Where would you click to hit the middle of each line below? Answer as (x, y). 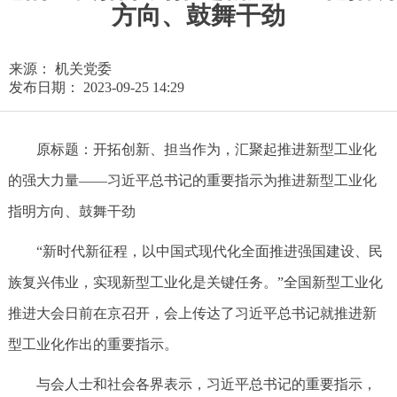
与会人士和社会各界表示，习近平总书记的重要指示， (206, 384)
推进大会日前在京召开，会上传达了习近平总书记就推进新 (192, 313)
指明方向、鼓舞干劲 (71, 211)
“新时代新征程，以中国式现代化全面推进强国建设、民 (209, 251)
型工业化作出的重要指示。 (93, 344)
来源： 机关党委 (60, 69)
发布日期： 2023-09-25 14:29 (97, 87)
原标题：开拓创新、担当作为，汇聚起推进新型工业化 (206, 149)
